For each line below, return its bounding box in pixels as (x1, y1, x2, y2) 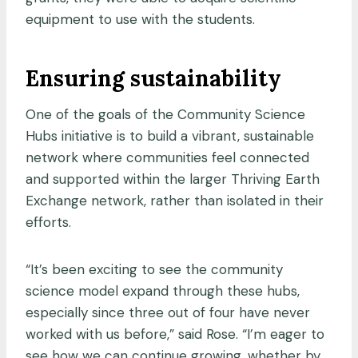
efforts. (26, 213, 71, 232)
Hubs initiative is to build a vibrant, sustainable (26, 127, 314, 145)
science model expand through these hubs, (26, 282, 300, 300)
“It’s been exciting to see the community (26, 261, 283, 279)
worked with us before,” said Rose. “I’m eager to (26, 325, 324, 344)
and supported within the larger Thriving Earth (26, 170, 320, 189)
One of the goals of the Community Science (26, 105, 305, 124)
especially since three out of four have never (26, 304, 310, 322)
